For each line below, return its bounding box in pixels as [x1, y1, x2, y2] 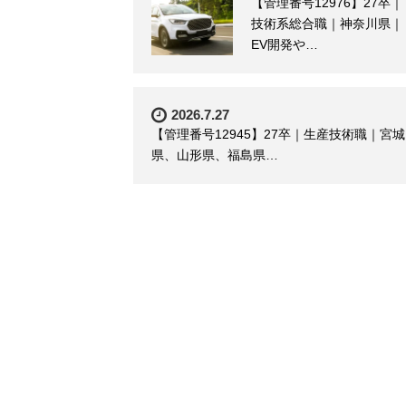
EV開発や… [251, 36, 318, 52]
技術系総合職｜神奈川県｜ [251, 15, 403, 31]
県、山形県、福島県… [151, 147, 278, 162]
